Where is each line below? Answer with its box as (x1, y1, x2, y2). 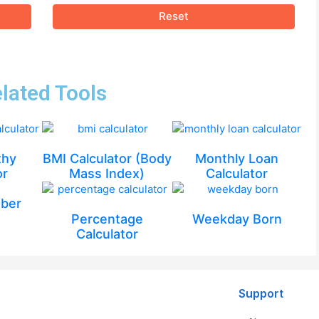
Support (239, 286, 283, 300)
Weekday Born (192, 211, 282, 226)
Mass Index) (69, 166, 145, 181)
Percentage (70, 211, 143, 226)
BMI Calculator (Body (42, 151, 172, 166)
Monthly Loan (195, 151, 279, 166)
